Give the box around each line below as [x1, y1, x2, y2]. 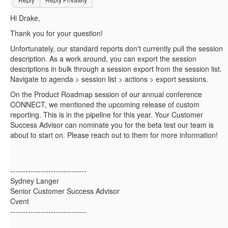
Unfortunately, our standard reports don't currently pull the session [10, 43, 223, 54]
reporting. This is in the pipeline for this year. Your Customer [10, 109, 203, 120]
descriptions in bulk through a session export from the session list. [10, 64, 222, 74]
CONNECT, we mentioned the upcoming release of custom [10, 99, 199, 110]
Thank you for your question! [10, 28, 103, 39]
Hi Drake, [10, 13, 40, 23]
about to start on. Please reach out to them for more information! [10, 130, 218, 140]
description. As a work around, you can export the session [10, 53, 196, 64]
